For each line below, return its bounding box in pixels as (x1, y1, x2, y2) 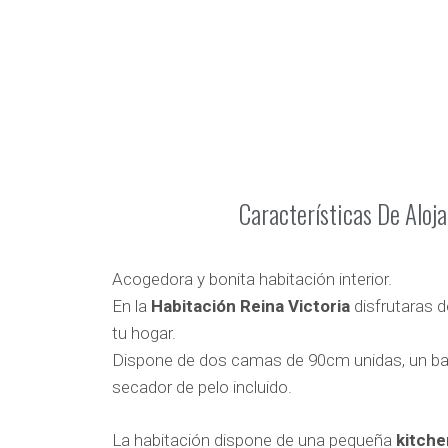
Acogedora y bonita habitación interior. (112, 269, 392, 290)
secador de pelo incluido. (112, 377, 292, 398)
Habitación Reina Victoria (151, 296, 350, 317)
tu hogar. (112, 323, 176, 344)
